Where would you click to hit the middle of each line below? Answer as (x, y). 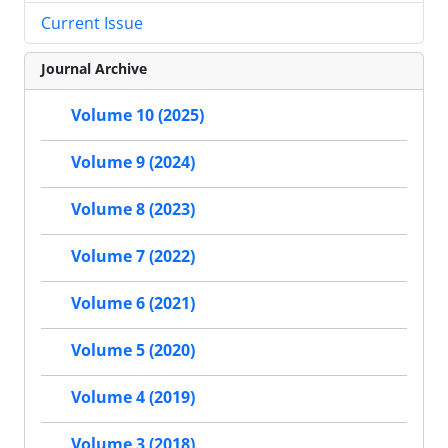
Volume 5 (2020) (133, 350)
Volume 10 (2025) (137, 115)
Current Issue (92, 23)
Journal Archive (94, 69)
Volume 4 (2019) (133, 397)
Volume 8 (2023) (133, 209)
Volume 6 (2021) (133, 303)
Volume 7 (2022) (133, 256)
